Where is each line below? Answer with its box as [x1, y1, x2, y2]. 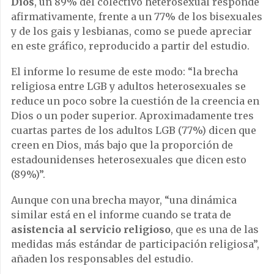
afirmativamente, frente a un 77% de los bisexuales [11, 10, 262, 23]
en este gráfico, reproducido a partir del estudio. [11, 40, 250, 52]
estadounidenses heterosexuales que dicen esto [11, 154, 246, 166]
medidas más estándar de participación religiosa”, [11, 238, 259, 250]
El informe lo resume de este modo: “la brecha [11, 65, 238, 78]
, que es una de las [171, 223, 259, 235]
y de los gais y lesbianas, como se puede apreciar [11, 25, 252, 37]
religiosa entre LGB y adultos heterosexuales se [11, 80, 246, 92]
